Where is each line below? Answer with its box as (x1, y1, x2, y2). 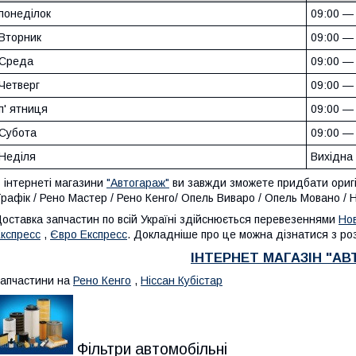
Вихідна (311, 149, 353, 163)
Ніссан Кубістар (141, 273, 222, 287)
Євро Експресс (50, 227, 127, 241)
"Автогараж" (106, 176, 169, 189)
